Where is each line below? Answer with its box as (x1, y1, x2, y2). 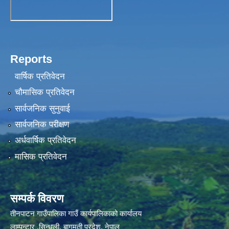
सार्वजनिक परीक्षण (14, 119, 69, 129)
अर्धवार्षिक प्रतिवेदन (14, 135, 76, 146)
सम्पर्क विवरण (10, 192, 63, 205)
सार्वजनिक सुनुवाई (14, 103, 70, 113)
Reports (10, 53, 52, 66)
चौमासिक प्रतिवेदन (14, 87, 75, 98)
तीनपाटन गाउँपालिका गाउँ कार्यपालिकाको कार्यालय (10, 209, 142, 218)
